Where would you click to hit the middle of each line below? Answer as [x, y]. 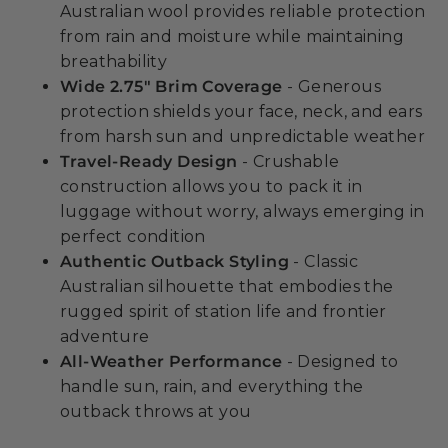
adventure [105, 336]
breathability [114, 61]
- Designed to [340, 361]
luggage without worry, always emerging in [242, 211]
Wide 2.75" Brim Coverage [171, 86]
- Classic [324, 261]
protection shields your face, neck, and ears [241, 111]
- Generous [332, 86]
